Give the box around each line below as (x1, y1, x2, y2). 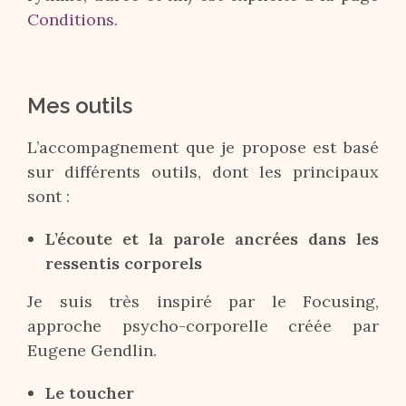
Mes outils (27, 92, 132, 119)
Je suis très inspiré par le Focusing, (27, 291, 379, 312)
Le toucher (45, 382, 134, 403)
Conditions (27, 9, 114, 30)
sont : (27, 186, 70, 207)
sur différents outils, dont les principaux (27, 161, 379, 182)
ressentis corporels (45, 253, 202, 274)
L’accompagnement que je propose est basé (27, 137, 379, 158)
